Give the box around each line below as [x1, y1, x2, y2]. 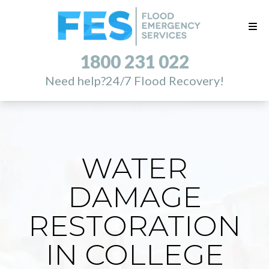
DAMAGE [67, 180, 202, 214]
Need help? [45, 73, 106, 88]
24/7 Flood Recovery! [106, 73, 224, 88]
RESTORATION [28, 208, 241, 243]
